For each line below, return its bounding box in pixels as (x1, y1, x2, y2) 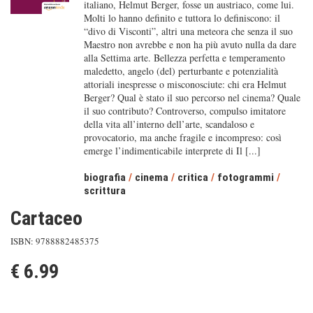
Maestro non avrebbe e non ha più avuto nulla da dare (83, 38, 296, 51)
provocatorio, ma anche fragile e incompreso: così (83, 131, 282, 144)
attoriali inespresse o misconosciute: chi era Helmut (83, 78, 286, 91)
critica (177, 171, 208, 184)
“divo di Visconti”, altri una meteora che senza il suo (83, 24, 293, 38)
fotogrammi (217, 171, 274, 184)
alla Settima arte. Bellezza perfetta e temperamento (83, 51, 285, 64)
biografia (83, 171, 126, 184)
